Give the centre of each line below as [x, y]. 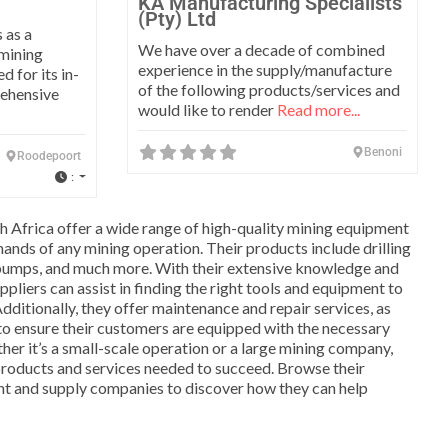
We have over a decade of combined [261, 50]
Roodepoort [49, 156]
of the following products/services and [269, 90]
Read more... [318, 110]
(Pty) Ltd [177, 19]
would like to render [207, 110]
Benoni [383, 152]
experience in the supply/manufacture [265, 70]
